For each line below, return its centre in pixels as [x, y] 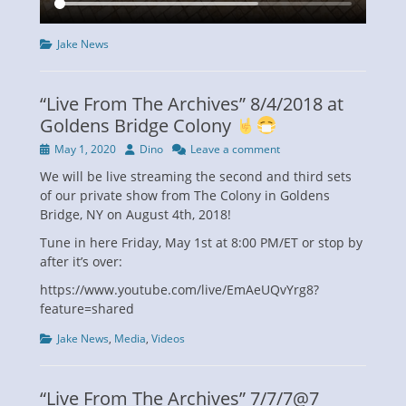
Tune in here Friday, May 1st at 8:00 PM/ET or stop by [201, 242]
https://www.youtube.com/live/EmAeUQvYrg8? [179, 289]
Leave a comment [235, 149]
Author [141, 148]
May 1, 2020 [85, 149]
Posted [56, 148]
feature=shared [87, 308]
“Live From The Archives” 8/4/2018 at [192, 103]
